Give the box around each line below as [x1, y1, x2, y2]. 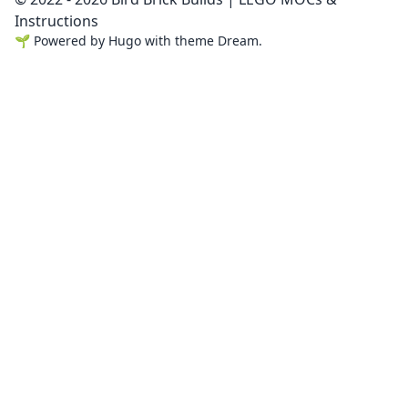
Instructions [15, 11, 98, 32]
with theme [141, 32, 218, 50]
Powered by [34, 32, 108, 50]
